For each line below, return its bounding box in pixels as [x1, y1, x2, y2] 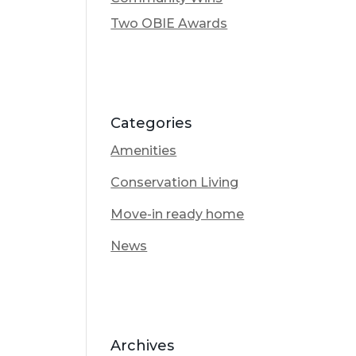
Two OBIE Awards [110, 16, 228, 31]
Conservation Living [110, 175, 239, 190]
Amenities [110, 143, 177, 158]
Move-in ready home [110, 207, 245, 222]
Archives [110, 337, 175, 354]
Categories [110, 114, 192, 132]
